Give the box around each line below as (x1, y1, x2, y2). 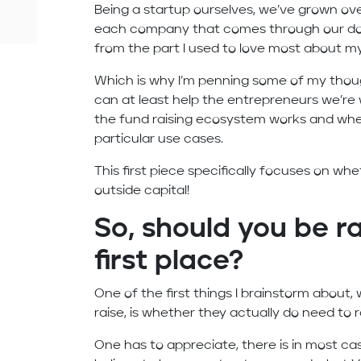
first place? (94, 248, 245, 276)
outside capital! (94, 185, 190, 198)
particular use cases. (94, 133, 224, 147)
